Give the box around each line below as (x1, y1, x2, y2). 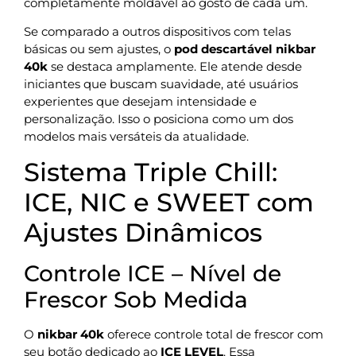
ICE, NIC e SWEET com (24, 186, 314, 218)
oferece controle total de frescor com (104, 326, 323, 342)
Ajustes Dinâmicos (24, 216, 262, 248)
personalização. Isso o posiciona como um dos (24, 111, 293, 127)
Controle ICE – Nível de (24, 259, 281, 287)
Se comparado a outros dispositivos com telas (24, 24, 291, 40)
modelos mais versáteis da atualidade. (24, 129, 249, 145)
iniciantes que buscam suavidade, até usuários (24, 76, 298, 92)
